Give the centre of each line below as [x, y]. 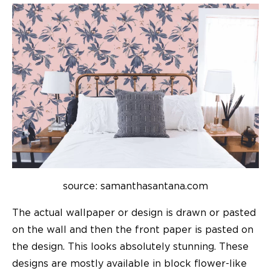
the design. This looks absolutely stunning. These [130, 247]
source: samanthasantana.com [135, 186]
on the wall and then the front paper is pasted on [133, 230]
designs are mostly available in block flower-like [129, 263]
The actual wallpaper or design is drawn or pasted [134, 213]
